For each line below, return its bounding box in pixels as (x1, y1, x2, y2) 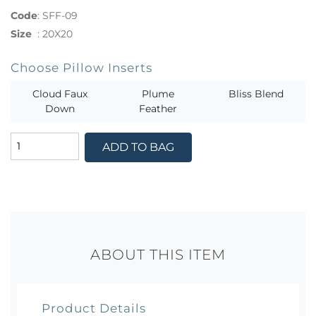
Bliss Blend (229, 87, 284, 100)
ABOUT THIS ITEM (90, 245, 226, 264)
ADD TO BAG (102, 140, 174, 154)
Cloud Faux (32, 87, 87, 100)
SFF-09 (42, 8, 78, 22)
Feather (139, 102, 177, 115)
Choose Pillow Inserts (11, 59, 152, 75)
